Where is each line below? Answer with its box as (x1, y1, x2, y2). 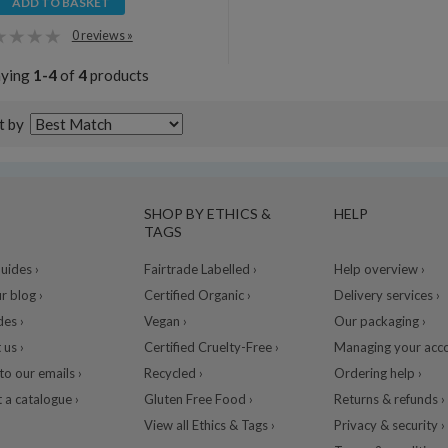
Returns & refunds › (333, 390, 445, 407)
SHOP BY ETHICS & (143, 204, 271, 222)
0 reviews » (71, 28, 133, 44)
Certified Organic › (143, 286, 251, 303)
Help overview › (333, 260, 425, 277)
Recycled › (143, 364, 203, 381)
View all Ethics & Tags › (143, 416, 275, 433)
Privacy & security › (333, 416, 445, 433)
